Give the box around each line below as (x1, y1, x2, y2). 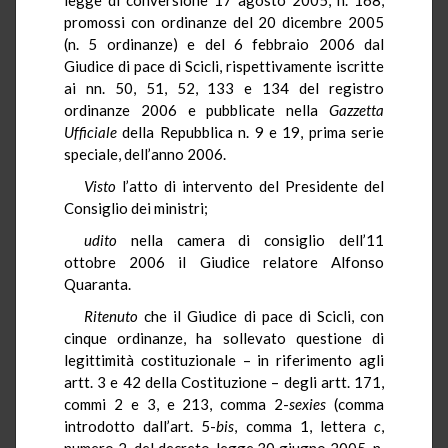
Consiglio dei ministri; (64, 198, 208, 217)
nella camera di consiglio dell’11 (117, 230, 384, 249)
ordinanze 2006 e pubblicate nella (64, 100, 329, 119)
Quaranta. (64, 274, 131, 293)
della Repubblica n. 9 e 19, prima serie (117, 122, 384, 141)
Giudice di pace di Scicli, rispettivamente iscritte (64, 56, 384, 75)
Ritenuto (84, 306, 138, 325)
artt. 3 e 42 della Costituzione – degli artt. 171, (64, 372, 384, 391)
